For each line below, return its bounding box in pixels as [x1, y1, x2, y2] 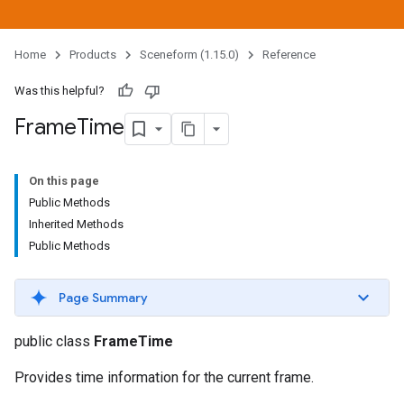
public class [14, 333, 94, 350]
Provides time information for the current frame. [14, 369, 314, 386]
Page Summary [59, 289, 148, 306]
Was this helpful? [14, 84, 105, 97]
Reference [262, 48, 316, 61]
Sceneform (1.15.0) [140, 48, 239, 61]
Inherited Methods [29, 217, 124, 231]
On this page [29, 174, 99, 188]
